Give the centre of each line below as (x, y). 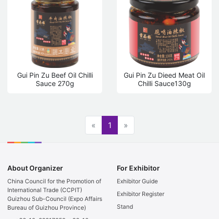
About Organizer (35, 168)
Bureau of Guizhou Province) (47, 208)
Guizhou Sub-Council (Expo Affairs (55, 199)
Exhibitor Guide (137, 181)
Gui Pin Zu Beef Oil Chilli (55, 75)
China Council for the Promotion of (54, 181)
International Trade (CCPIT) (45, 190)
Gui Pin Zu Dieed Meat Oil (164, 75)
